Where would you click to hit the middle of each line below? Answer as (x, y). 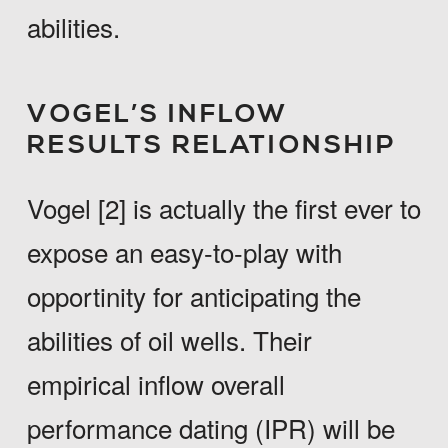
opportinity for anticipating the (193, 296)
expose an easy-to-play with (184, 252)
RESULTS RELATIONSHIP (211, 146)
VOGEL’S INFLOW (157, 115)
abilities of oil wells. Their (169, 340)
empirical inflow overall (155, 384)
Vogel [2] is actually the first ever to (223, 208)
